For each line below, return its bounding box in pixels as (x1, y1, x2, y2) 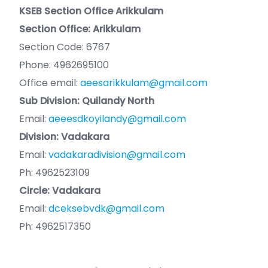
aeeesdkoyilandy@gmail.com (48, 112, 186, 126)
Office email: (19, 76, 80, 90)
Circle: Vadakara (19, 184, 100, 197)
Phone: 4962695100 (19, 58, 109, 72)
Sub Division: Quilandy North (19, 94, 154, 108)
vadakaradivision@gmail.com (48, 148, 185, 162)
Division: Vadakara (19, 130, 109, 144)
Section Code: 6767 (19, 40, 110, 54)
